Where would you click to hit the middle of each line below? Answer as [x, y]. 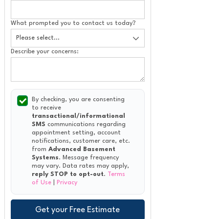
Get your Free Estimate [77, 210]
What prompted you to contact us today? [73, 23]
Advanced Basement [82, 150]
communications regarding [85, 125]
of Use [41, 183]
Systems [45, 158]
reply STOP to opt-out [67, 175]
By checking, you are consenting [78, 100]
